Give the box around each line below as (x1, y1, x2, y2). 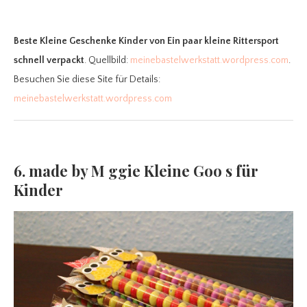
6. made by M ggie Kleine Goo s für (14, 160, 258, 181)
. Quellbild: (84, 54, 130, 66)
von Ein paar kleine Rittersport (149, 35, 279, 47)
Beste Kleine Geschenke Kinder (14, 35, 147, 47)
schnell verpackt (14, 54, 84, 66)
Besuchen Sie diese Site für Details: (14, 73, 160, 85)
